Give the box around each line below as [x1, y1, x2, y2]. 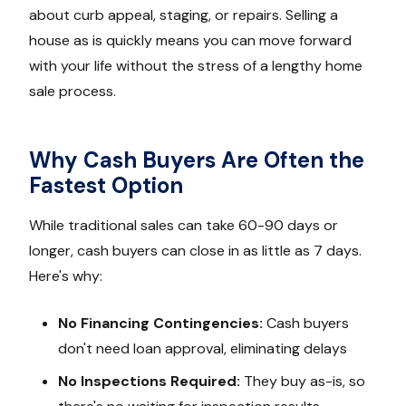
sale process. [29, 82, 116, 101]
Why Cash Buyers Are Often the [29, 146, 364, 175]
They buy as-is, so [240, 372, 365, 391]
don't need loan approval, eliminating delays [58, 339, 347, 359]
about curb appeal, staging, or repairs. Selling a [29, 5, 338, 25]
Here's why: [29, 266, 102, 286]
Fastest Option [29, 171, 183, 200]
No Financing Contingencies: [58, 314, 263, 333]
